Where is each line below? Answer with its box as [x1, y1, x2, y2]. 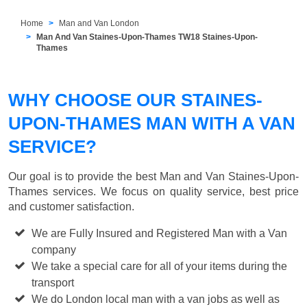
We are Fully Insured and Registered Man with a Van [32, 227, 288, 239]
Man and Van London [59, 18, 140, 28]
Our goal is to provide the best [8, 170, 160, 182]
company [32, 243, 77, 256]
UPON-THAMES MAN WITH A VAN [8, 112, 295, 134]
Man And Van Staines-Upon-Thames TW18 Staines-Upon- [36, 32, 258, 42]
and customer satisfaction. [8, 200, 134, 212]
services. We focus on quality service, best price [48, 185, 299, 197]
